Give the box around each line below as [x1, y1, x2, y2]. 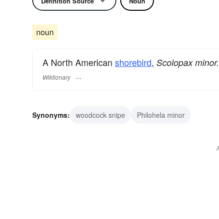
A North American [43, 56, 115, 68]
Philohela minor [137, 110, 185, 120]
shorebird [115, 56, 152, 68]
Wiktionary [43, 73, 70, 82]
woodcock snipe [76, 110, 125, 120]
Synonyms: [32, 110, 70, 120]
